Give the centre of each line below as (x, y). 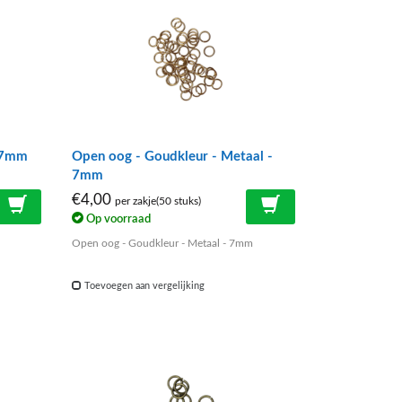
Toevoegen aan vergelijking (144, 286)
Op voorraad (118, 219)
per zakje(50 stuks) (158, 201)
